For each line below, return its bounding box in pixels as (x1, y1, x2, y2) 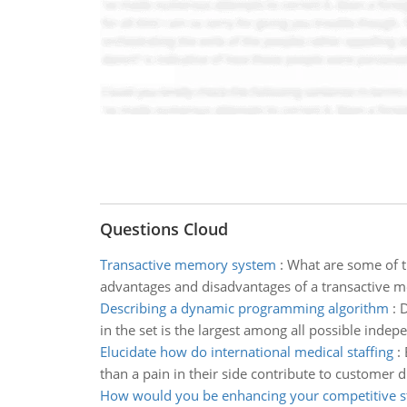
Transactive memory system (99, 255, 276, 273)
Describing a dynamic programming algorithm (99, 299, 389, 317)
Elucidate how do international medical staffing (99, 342, 393, 361)
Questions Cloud (99, 218, 228, 240)
